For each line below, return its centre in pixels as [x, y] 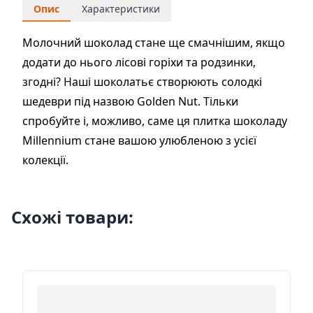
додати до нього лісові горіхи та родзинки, [139, 63]
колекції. [45, 160]
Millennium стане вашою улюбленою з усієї [139, 141]
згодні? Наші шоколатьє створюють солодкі [142, 82]
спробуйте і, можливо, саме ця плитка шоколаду [155, 121]
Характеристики [121, 9]
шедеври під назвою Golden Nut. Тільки [130, 102]
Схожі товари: [72, 217]
